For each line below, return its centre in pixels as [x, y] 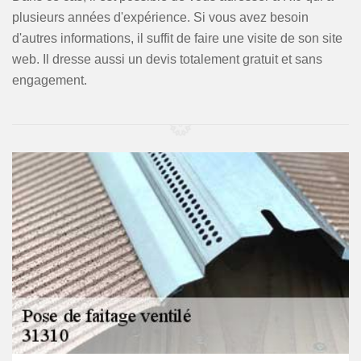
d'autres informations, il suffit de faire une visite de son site [177, 38]
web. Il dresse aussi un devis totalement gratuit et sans [167, 59]
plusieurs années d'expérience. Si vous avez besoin [160, 17]
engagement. [50, 80]
